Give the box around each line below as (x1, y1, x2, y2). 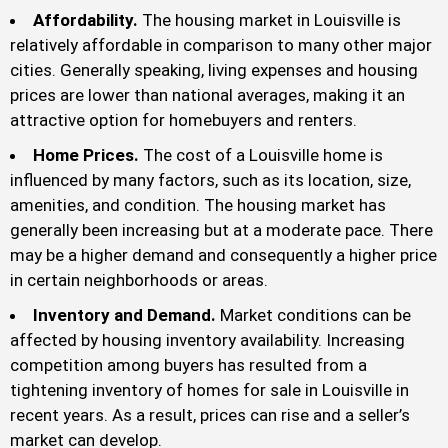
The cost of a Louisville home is (139, 145, 383, 166)
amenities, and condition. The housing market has (10, 195, 386, 216)
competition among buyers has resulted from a (10, 355, 367, 376)
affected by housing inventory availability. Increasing (10, 330, 405, 351)
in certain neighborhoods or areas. (10, 270, 268, 291)
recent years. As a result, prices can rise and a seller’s (10, 405, 410, 426)
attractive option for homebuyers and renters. (10, 110, 357, 131)
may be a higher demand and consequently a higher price (10, 245, 437, 266)
